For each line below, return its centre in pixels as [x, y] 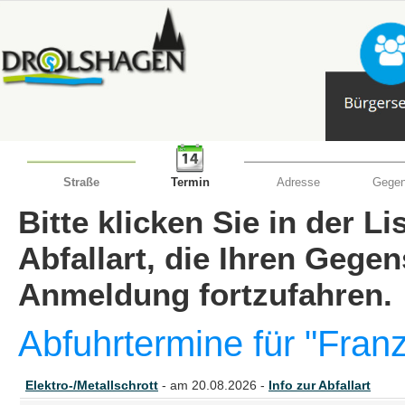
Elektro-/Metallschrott [92, 385]
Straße [81, 182]
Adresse [298, 182]
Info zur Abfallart [320, 385]
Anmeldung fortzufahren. [205, 294]
